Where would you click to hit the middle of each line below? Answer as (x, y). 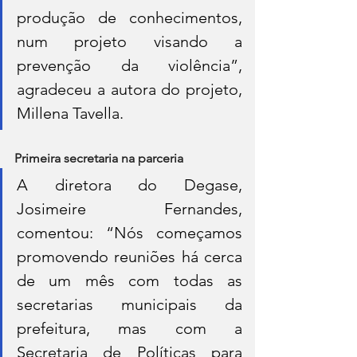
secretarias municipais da (129, 304)
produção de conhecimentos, (129, 17)
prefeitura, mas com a (129, 328)
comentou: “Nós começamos (129, 232)
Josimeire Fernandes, (129, 208)
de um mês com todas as (129, 280)
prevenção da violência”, (129, 65)
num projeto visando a (129, 41)
